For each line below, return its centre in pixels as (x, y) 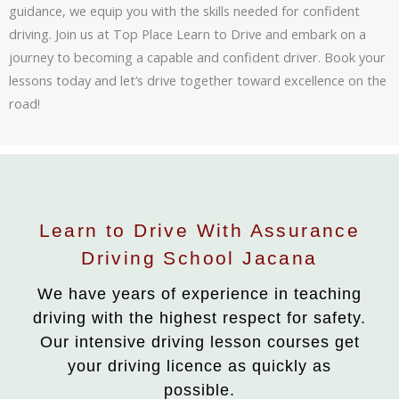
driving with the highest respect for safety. (199, 318)
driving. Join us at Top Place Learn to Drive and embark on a (187, 34)
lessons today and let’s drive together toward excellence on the (198, 81)
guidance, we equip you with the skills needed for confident (184, 11)
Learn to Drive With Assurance (199, 230)
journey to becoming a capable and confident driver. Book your (197, 57)
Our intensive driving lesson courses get (199, 342)
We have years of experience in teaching (199, 293)
